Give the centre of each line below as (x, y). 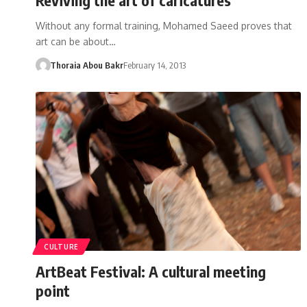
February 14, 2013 (154, 65)
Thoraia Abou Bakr (86, 65)
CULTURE (61, 246)
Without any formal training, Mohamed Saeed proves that (164, 25)
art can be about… (76, 41)
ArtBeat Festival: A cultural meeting (151, 271)
